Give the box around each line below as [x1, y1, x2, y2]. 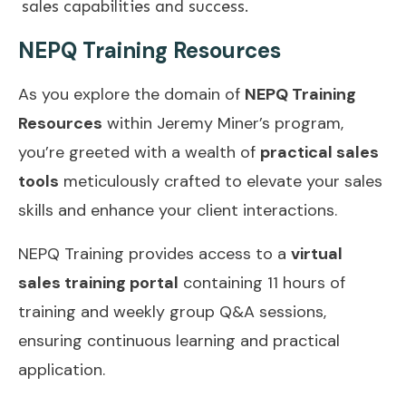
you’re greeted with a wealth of [18, 140, 260, 163]
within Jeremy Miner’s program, [102, 111, 343, 134]
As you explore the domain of [18, 82, 245, 105]
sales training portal [18, 271, 179, 294]
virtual [291, 242, 343, 265]
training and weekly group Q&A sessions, [18, 300, 326, 323]
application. [18, 358, 105, 381]
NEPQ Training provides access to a [18, 242, 291, 265]
